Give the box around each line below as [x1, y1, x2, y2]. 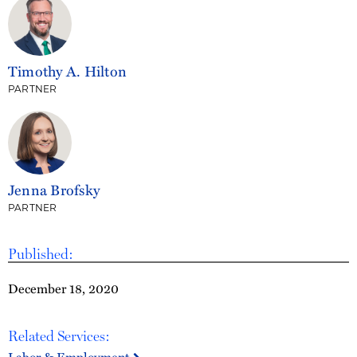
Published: [8, 245, 73, 262]
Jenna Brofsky [8, 178, 100, 200]
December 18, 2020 [8, 279, 119, 298]
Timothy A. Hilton [8, 60, 127, 81]
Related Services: [8, 328, 110, 344]
